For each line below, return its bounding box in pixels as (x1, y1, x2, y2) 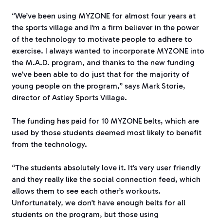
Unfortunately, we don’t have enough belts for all (12, 198, 185, 207)
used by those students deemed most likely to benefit (12, 127, 201, 137)
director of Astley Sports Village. (12, 92, 129, 102)
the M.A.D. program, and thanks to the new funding (12, 57, 195, 67)
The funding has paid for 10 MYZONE (12, 116, 142, 126)
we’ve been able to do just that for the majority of (12, 69, 189, 79)
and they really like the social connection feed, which (12, 174, 200, 184)
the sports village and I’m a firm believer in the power (12, 22, 199, 32)
